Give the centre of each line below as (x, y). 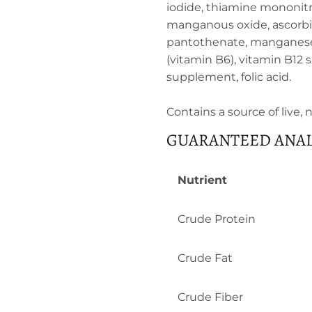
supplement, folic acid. (229, 77)
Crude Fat (205, 258)
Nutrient (202, 180)
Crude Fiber (210, 297)
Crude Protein (217, 219)
